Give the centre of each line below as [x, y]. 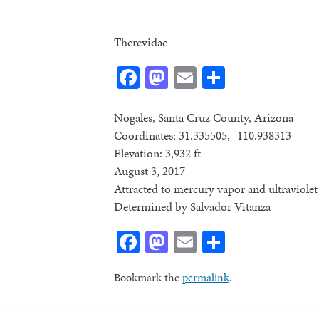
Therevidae [141, 42]
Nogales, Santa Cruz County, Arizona [204, 117]
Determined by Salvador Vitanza [192, 206]
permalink [206, 277]
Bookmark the [148, 277]
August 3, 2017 [150, 171]
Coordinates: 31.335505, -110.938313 [203, 135]
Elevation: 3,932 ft [157, 153]
